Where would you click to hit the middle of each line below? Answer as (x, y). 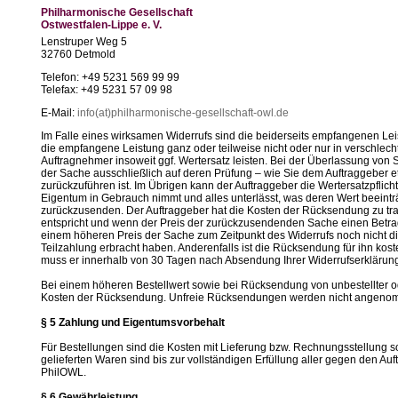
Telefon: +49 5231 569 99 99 (110, 77)
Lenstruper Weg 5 (84, 42)
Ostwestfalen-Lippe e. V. (101, 25)
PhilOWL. (64, 372)
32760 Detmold (78, 54)
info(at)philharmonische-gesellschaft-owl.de (183, 113)
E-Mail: (59, 113)
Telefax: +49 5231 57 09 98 (107, 90)
